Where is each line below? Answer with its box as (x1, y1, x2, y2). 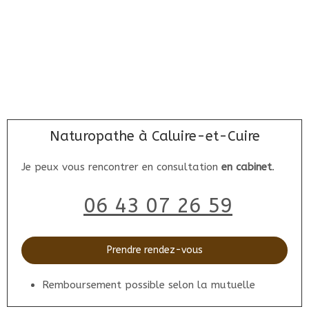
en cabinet (221, 161, 272, 173)
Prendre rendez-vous (106, 244, 203, 256)
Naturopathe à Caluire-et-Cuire (49, 128, 260, 144)
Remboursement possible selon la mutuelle (42, 279, 255, 291)
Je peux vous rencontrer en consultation (21, 161, 221, 173)
